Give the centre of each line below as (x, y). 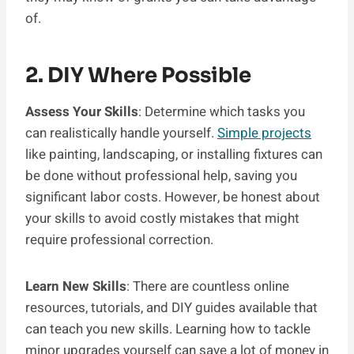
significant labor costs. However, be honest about (173, 198)
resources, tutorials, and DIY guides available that (171, 308)
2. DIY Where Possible (138, 76)
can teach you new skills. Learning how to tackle (168, 330)
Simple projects (264, 134)
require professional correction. (119, 240)
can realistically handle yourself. (121, 134)
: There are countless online (208, 287)
